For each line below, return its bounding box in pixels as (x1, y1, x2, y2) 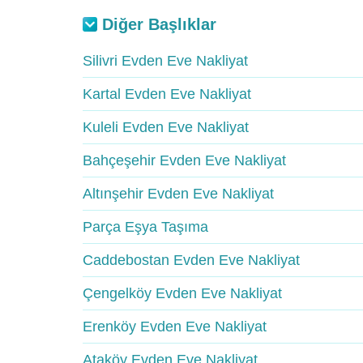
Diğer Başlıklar (102, 15, 216, 33)
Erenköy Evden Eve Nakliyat (83, 318, 267, 335)
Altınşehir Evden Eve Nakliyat (83, 186, 274, 202)
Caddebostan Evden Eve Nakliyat (83, 252, 300, 268)
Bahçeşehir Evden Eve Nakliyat (83, 152, 286, 169)
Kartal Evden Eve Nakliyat (83, 86, 251, 102)
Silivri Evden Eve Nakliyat (83, 53, 248, 69)
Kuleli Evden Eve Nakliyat (83, 119, 249, 135)
